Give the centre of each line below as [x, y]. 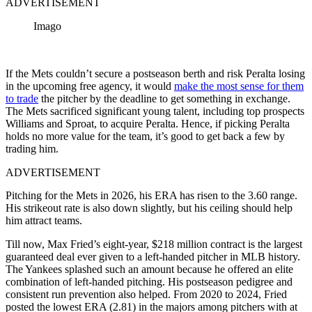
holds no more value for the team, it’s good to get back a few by [145, 136]
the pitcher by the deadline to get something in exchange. [164, 98]
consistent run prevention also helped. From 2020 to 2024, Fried [146, 294]
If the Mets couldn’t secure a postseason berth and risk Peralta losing [155, 73]
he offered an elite [254, 269]
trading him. [32, 148]
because [196, 269]
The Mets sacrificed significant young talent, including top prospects [155, 111]
